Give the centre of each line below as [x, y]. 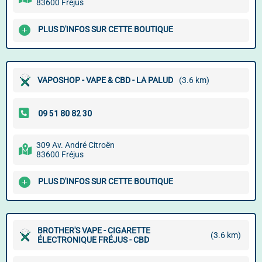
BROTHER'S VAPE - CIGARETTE [94, 230]
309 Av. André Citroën [75, 145]
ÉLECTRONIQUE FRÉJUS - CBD [93, 240]
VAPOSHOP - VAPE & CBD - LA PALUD [105, 80]
